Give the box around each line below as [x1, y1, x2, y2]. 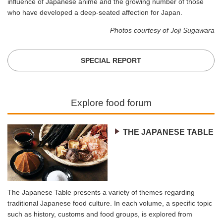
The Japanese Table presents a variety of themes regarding [7, 188, 195, 196]
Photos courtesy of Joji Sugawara [110, 26, 215, 35]
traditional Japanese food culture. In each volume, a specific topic [7, 199, 212, 207]
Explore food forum [70, 97, 152, 108]
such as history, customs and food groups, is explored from [7, 210, 192, 218]
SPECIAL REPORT [81, 56, 141, 64]
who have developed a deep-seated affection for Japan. [7, 8, 182, 17]
